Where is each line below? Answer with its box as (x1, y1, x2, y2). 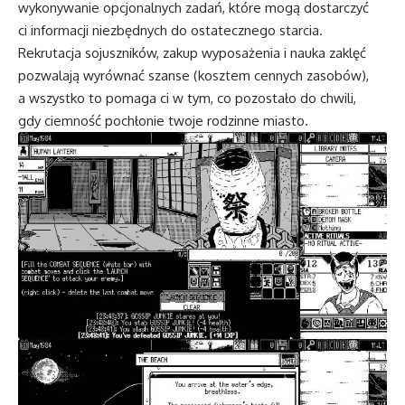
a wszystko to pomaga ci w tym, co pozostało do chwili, (18, 89, 356, 107)
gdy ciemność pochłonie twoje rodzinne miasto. (18, 111, 308, 129)
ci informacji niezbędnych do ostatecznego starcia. (18, 21, 323, 39)
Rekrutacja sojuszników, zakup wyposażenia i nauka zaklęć (18, 43, 366, 61)
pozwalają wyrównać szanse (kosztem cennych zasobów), (18, 66, 369, 84)
